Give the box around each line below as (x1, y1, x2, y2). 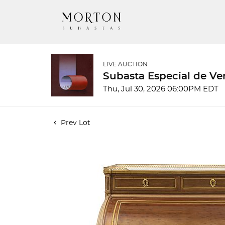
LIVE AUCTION (103, 61, 148, 67)
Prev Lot (59, 120, 90, 127)
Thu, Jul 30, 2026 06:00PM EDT (103, 85, 218, 93)
